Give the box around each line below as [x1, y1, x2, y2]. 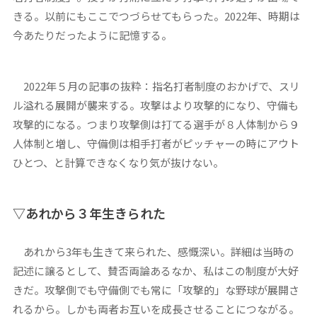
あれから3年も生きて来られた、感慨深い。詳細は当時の [12, 244, 294, 260]
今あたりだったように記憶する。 [12, 28, 172, 43]
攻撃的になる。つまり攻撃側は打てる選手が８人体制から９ [12, 117, 299, 132]
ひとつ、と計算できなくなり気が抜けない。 [12, 155, 224, 171]
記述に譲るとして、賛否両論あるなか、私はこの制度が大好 [12, 263, 299, 279]
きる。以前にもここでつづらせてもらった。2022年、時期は [12, 8, 300, 24]
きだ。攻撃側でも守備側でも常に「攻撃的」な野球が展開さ [12, 282, 299, 298]
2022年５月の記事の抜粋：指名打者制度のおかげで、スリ [12, 79, 300, 94]
